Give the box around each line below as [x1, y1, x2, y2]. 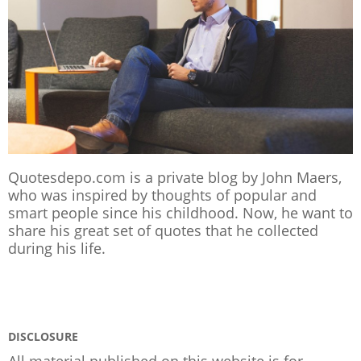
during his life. [8, 239, 106, 259]
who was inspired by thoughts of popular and [8, 185, 317, 205]
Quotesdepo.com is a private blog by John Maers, [8, 168, 342, 188]
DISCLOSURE [8, 329, 78, 345]
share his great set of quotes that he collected [8, 221, 318, 241]
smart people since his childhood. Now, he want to [8, 203, 353, 223]
